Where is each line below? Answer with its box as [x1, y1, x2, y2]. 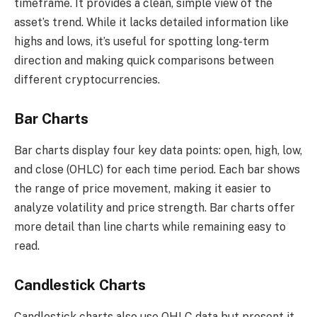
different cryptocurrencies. [14, 72, 160, 86]
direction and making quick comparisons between [14, 53, 274, 67]
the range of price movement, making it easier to [14, 181, 271, 195]
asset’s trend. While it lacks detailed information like [14, 15, 289, 29]
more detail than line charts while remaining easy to [14, 219, 286, 234]
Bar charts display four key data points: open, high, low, [14, 143, 302, 157]
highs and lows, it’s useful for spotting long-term [14, 34, 269, 48]
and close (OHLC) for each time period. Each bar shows [14, 162, 300, 176]
